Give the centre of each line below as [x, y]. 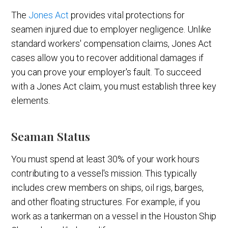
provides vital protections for [127, 15]
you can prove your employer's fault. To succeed [106, 72]
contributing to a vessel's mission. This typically [104, 174]
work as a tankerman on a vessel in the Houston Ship [114, 216]
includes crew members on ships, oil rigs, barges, [108, 188]
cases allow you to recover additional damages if [108, 58]
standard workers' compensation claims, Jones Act [112, 44]
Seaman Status [51, 136]
